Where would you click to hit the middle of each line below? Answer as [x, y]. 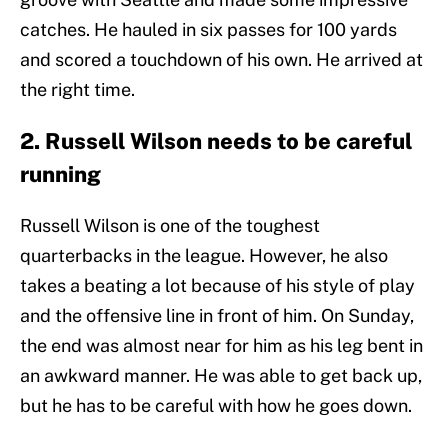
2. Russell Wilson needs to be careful [216, 141]
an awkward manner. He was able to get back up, [221, 376]
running [60, 174]
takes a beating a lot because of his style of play [217, 286]
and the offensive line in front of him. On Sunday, [217, 316]
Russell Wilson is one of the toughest [170, 226]
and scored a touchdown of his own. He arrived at [221, 60]
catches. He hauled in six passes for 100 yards [208, 30]
